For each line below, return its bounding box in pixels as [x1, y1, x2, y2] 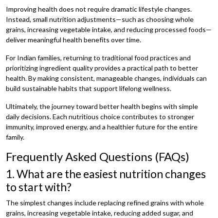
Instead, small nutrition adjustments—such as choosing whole [6, 15, 194, 23]
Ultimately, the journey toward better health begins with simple [6, 102, 198, 110]
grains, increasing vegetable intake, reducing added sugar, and [6, 208, 193, 217]
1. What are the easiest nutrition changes [6, 166, 206, 181]
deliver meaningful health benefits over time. [6, 35, 141, 44]
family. [6, 132, 24, 141]
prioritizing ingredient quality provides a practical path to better [6, 63, 198, 72]
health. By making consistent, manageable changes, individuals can [6, 73, 207, 82]
